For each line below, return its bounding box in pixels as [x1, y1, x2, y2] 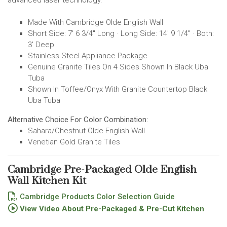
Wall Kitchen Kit [8, 174, 86, 187]
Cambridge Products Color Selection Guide [18, 192, 175, 201]
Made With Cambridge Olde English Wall [28, 17, 163, 27]
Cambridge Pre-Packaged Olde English [8, 163, 197, 176]
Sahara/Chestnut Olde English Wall [28, 126, 145, 135]
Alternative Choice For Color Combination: [8, 115, 148, 124]
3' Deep [28, 40, 54, 49]
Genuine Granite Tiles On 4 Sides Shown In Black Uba [28, 62, 208, 71]
